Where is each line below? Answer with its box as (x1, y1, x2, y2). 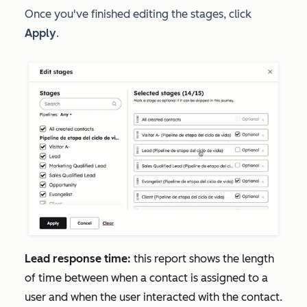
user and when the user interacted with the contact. (25, 291, 282, 304)
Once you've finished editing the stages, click (25, 8, 251, 21)
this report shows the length (134, 252, 274, 266)
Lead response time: (25, 252, 134, 266)
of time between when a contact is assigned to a (25, 271, 268, 285)
